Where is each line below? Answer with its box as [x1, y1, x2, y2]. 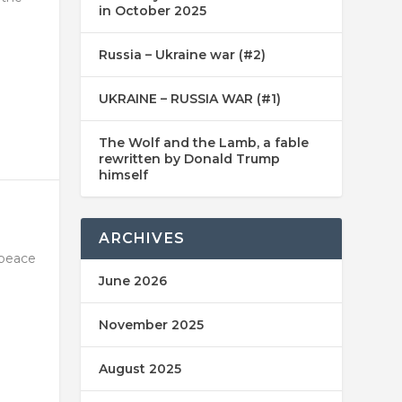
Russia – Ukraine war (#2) [99, 47, 267, 64]
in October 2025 [99, 3, 207, 20]
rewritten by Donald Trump [99, 151, 281, 168]
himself [99, 167, 149, 184]
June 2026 [99, 273, 168, 290]
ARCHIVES [99, 230, 185, 248]
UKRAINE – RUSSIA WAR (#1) [99, 91, 282, 108]
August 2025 [99, 361, 182, 378]
